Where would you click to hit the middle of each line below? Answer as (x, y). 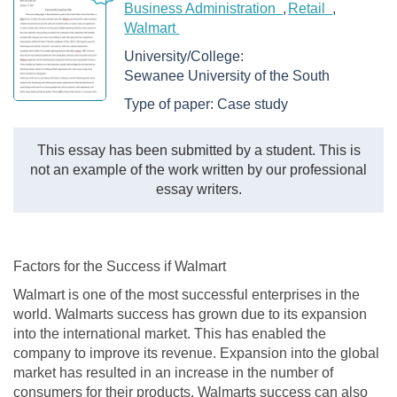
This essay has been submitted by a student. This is (198, 150)
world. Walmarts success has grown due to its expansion (190, 314)
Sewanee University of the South (227, 76)
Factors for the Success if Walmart (120, 266)
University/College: (186, 56)
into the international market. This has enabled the (170, 333)
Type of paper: (171, 104)
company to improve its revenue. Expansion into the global (196, 353)
